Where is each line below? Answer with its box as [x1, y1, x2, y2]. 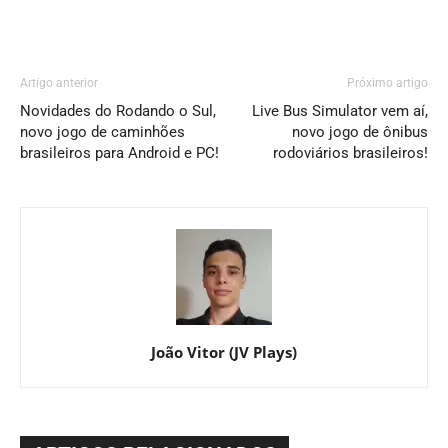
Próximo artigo [347, 76, 428, 91]
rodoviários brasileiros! [273, 144, 428, 163]
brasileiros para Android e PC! [20, 144, 219, 163]
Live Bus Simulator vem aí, [252, 102, 428, 121]
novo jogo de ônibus [292, 123, 428, 142]
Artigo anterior [20, 76, 98, 91]
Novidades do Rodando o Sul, [20, 102, 216, 121]
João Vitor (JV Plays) [151, 342, 297, 363]
